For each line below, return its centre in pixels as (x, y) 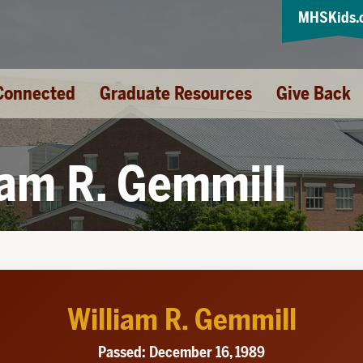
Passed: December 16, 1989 (181, 352)
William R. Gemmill (181, 320)
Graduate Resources (176, 94)
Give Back (314, 94)
